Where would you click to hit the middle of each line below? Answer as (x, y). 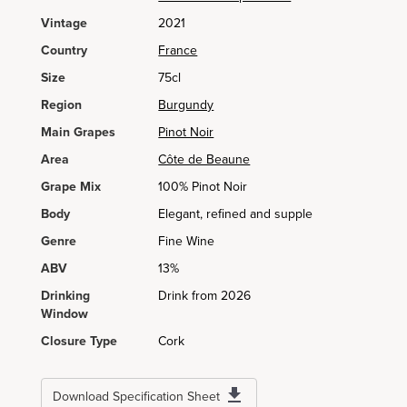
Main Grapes (78, 132)
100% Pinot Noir (203, 187)
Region (61, 105)
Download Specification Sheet (136, 397)
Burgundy (186, 105)
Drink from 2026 (205, 296)
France (178, 50)
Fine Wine (187, 241)
